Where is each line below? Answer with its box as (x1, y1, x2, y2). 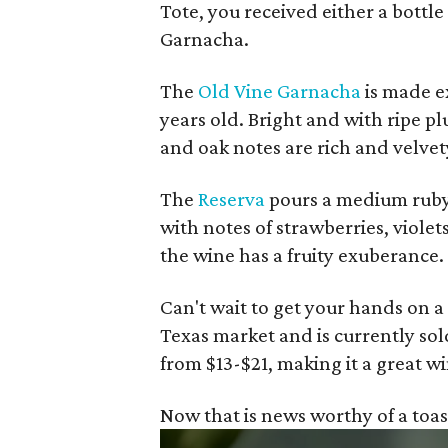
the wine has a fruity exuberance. (160, 243, 445, 267)
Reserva (198, 187, 266, 211)
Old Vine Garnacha (198, 79, 362, 103)
